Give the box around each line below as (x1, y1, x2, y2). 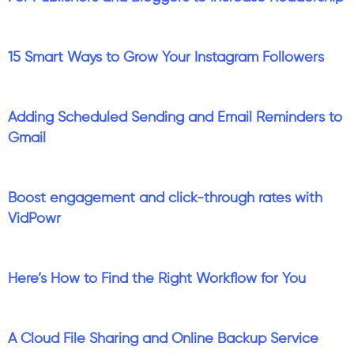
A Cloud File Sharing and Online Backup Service (8, 331, 318, 346)
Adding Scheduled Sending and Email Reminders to (8, 110, 342, 125)
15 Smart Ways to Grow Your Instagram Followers (8, 50, 324, 65)
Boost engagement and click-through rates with (8, 190, 322, 205)
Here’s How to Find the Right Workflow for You (8, 271, 306, 286)
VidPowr (8, 211, 61, 226)
